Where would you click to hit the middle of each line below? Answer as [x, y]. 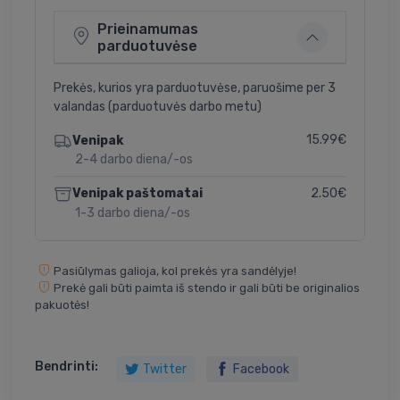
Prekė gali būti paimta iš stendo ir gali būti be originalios [207, 287]
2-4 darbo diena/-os [134, 159]
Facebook [261, 369]
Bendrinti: [67, 366]
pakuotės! [62, 304]
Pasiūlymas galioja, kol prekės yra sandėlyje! [175, 271]
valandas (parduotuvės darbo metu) [158, 107]
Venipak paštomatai [137, 194]
